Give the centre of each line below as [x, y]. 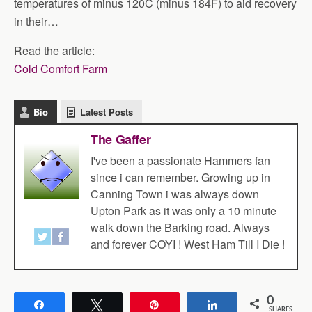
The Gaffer [121, 139]
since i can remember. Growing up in [180, 177]
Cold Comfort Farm [61, 69]
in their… [36, 21]
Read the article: [54, 50]
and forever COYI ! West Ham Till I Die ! [188, 244]
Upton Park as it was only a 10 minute [184, 211]
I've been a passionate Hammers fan [180, 161]
